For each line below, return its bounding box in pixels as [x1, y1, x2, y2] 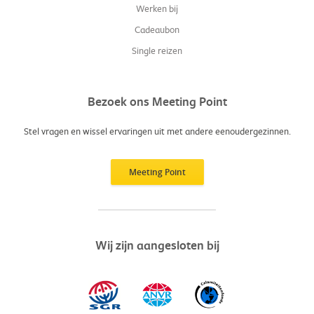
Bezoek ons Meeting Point [87, 93, 227, 110]
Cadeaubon [135, 23, 179, 36]
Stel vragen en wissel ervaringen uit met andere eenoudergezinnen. [23, 125, 291, 138]
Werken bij [136, 2, 178, 15]
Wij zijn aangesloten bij [95, 237, 219, 254]
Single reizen [132, 44, 182, 57]
